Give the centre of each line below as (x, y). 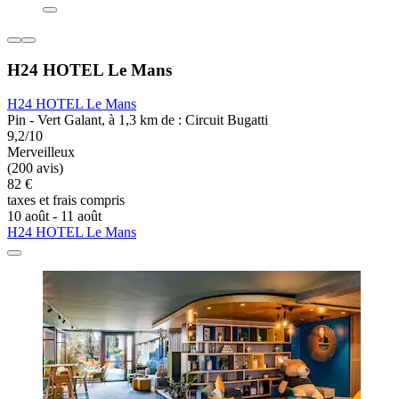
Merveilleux (41, 152)
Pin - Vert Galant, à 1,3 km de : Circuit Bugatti (138, 120)
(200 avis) (35, 168)
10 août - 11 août (54, 216)
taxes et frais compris (66, 200)
